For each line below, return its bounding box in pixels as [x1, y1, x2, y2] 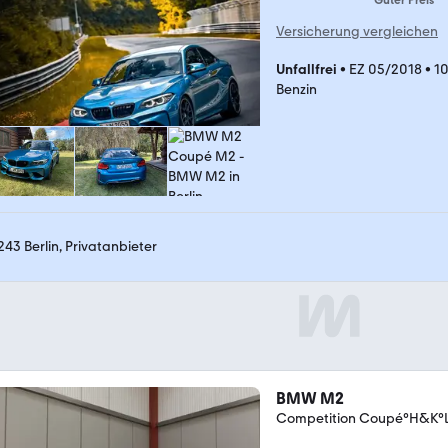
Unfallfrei [276, 61, 337, 78]
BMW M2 [276, 389, 344, 408]
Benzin [276, 81, 317, 98]
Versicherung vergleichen [276, 23, 438, 40]
